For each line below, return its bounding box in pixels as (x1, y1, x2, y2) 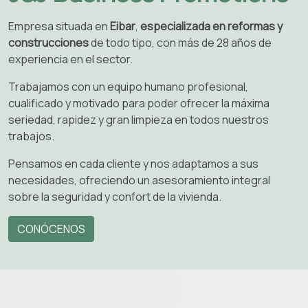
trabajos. (8, 128, 54, 144)
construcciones (8, 34, 89, 50)
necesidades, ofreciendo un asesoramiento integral (8, 172, 270, 188)
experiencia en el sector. (8, 51, 135, 67)
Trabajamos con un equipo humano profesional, (8, 78, 248, 94)
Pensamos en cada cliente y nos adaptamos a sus (8, 155, 258, 171)
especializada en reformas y (140, 18, 283, 34)
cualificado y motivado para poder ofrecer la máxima (8, 95, 269, 111)
